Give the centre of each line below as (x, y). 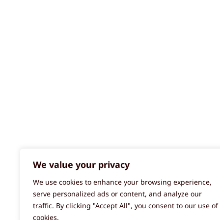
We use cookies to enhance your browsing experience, (122, 182)
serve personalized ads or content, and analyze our (117, 194)
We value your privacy (81, 165)
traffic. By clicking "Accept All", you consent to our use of (125, 206)
